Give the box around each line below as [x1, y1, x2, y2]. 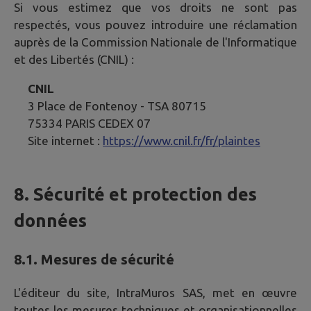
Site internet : [28, 133, 103, 147]
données [14, 210, 87, 231]
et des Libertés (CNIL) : [14, 52, 134, 66]
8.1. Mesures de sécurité [14, 251, 174, 267]
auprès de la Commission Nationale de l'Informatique [14, 35, 297, 49]
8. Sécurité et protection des [14, 184, 257, 205]
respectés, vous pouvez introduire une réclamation [14, 17, 297, 31]
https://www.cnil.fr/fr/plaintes [103, 133, 260, 147]
